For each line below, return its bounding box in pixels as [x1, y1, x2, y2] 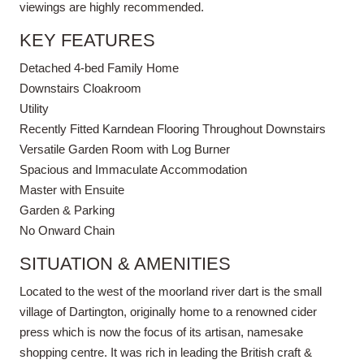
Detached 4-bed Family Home [19, 60, 179, 75]
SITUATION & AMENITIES [19, 253, 231, 274]
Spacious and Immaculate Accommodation [19, 162, 247, 176]
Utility [19, 101, 49, 115]
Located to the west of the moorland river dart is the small [19, 284, 322, 298]
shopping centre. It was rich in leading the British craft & [19, 344, 312, 359]
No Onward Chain [19, 223, 115, 237]
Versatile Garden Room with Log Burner [19, 141, 230, 156]
